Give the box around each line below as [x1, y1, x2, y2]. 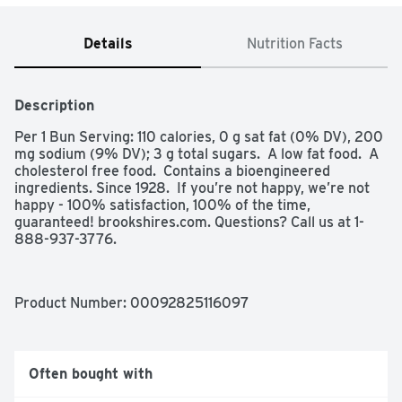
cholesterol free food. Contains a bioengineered [14, 162, 330, 180]
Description [14, 97, 94, 115]
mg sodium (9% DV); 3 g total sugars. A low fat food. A [14, 145, 379, 163]
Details [83, 35, 133, 53]
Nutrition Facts [246, 35, 343, 53]
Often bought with [29, 365, 153, 383]
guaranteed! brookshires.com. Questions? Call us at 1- [14, 214, 364, 232]
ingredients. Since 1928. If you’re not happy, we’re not [14, 179, 370, 197]
